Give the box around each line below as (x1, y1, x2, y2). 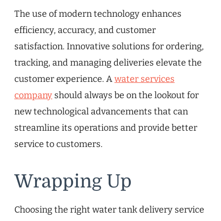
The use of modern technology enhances (14, 8, 182, 19)
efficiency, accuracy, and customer (14, 24, 156, 36)
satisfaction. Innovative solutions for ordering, (14, 40, 204, 52)
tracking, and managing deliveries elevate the (14, 57, 202, 68)
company (14, 89, 52, 101)
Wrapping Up (14, 171, 132, 192)
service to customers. (14, 138, 103, 149)
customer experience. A (14, 73, 114, 84)
